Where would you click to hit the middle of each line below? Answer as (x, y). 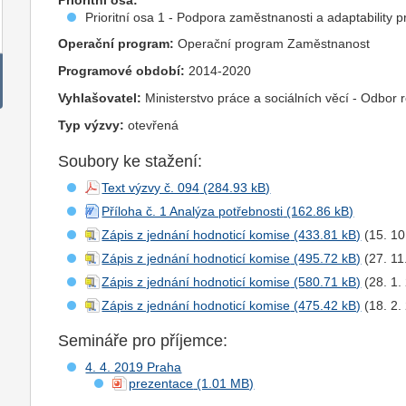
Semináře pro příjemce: (143, 341)
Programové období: (122, 71)
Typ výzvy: (92, 126)
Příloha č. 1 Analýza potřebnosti (193, 212)
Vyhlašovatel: (100, 98)
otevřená (152, 126)
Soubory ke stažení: (130, 162)
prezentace (161, 384)
